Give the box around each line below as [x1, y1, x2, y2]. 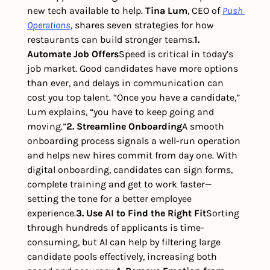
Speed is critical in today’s [119, 48, 233, 60]
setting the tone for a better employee [27, 193, 192, 205]
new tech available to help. [27, 5, 145, 17]
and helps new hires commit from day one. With [27, 149, 237, 162]
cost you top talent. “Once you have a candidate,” [27, 92, 240, 104]
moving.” [27, 121, 66, 133]
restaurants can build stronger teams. [27, 34, 194, 46]
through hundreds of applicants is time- [27, 222, 204, 234]
